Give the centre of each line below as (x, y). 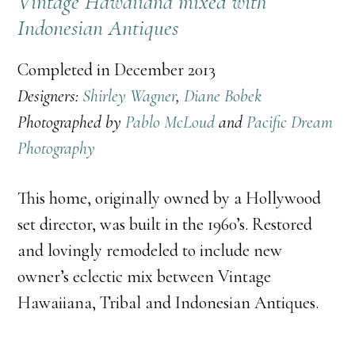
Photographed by (72, 122)
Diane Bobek (223, 96)
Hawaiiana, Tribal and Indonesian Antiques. (168, 303)
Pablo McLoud (170, 122)
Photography (57, 148)
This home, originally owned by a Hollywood (170, 198)
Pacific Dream (290, 122)
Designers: (50, 96)
